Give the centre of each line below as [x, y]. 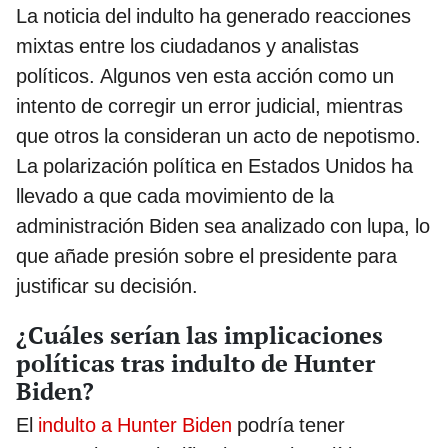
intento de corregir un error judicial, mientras [209, 106]
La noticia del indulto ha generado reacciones [213, 16]
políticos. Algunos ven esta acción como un [205, 76]
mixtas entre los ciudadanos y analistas [187, 46]
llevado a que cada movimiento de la [175, 196]
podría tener [288, 424]
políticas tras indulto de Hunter [195, 362]
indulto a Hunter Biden [135, 424]
